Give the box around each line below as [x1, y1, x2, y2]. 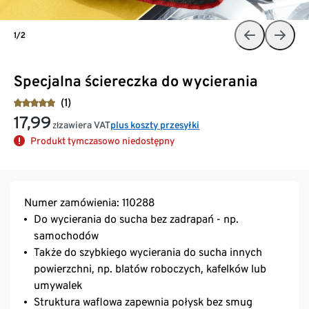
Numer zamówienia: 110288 [24, 195, 154, 209]
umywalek [34, 278, 82, 292]
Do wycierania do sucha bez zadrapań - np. [34, 212, 239, 226]
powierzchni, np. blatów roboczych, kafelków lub [34, 261, 266, 275]
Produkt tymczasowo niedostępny [30, 134, 175, 146]
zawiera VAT [59, 119, 110, 130]
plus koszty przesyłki [110, 119, 199, 130]
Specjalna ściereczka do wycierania [14, 71, 258, 90]
